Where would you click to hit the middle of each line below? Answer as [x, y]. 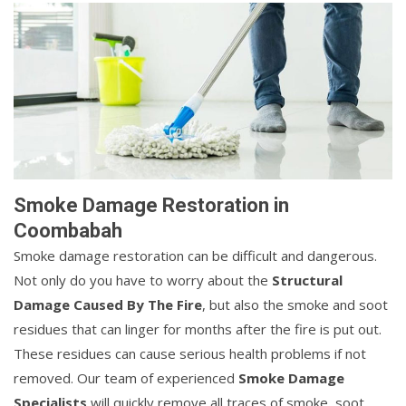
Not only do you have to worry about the [143, 280]
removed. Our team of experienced [126, 377]
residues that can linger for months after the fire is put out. [198, 329]
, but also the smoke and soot [295, 304]
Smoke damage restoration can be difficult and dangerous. [195, 255]
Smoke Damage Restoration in [151, 205]
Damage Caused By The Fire [108, 304]
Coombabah [68, 230]
